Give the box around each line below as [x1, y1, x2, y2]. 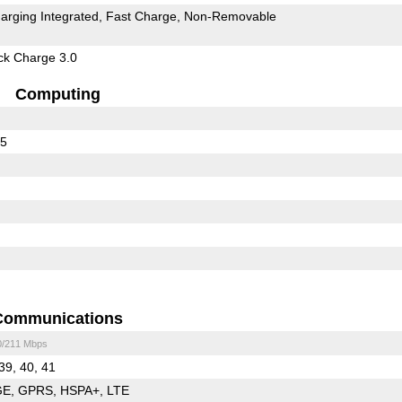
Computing [14, 84, 100, 103]
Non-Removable [183, 8, 276, 23]
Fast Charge [105, 8, 177, 23]
